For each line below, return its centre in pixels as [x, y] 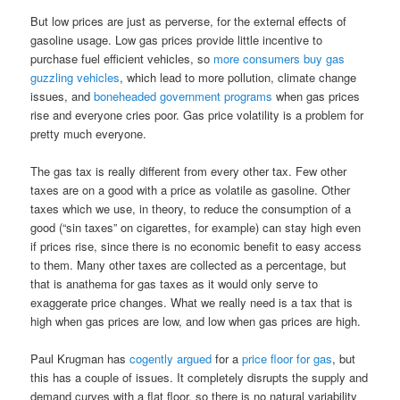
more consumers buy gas [279, 58]
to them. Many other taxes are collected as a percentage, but [189, 264]
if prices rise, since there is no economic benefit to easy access [196, 246]
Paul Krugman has [80, 358]
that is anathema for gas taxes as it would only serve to [175, 283]
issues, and [62, 96]
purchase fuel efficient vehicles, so [122, 58]
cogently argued [171, 358]
